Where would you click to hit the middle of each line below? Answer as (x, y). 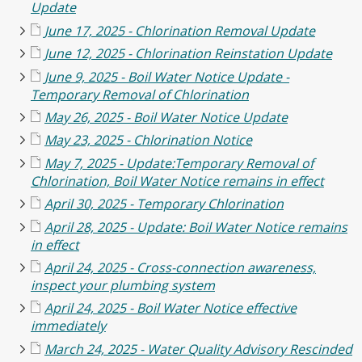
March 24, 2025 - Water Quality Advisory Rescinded (198, 349)
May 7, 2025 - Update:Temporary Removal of (179, 163)
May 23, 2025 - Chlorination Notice (148, 141)
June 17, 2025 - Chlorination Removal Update (180, 31)
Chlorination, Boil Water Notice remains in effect (177, 181)
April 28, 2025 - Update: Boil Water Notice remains (196, 227)
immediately (68, 326)
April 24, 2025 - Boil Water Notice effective (170, 309)
